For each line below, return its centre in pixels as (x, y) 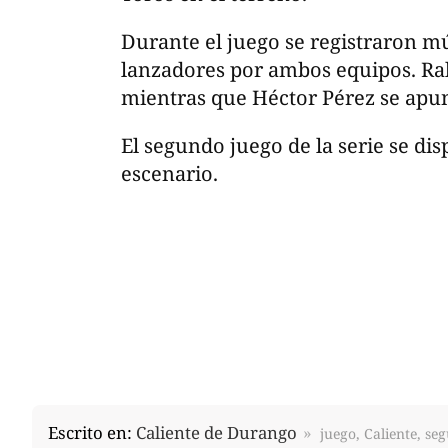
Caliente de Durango (216, 433)
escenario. (169, 174)
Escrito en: (92, 433)
